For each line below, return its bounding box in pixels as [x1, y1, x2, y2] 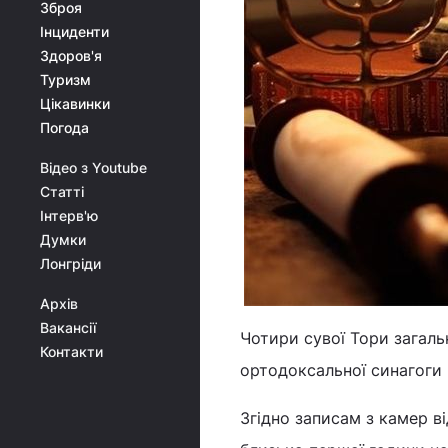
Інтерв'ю [40, 207, 98, 224]
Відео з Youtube [40, 159, 147, 176]
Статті [40, 183, 84, 200]
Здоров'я [40, 47, 102, 64]
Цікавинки [40, 95, 110, 112]
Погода [40, 119, 89, 136]
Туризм [40, 71, 91, 88]
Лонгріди [40, 255, 101, 272]
